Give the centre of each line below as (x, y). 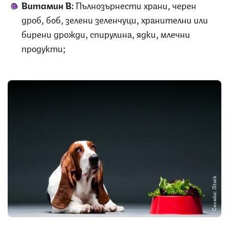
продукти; (43, 47)
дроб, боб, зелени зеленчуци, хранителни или (115, 19)
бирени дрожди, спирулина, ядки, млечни (106, 33)
